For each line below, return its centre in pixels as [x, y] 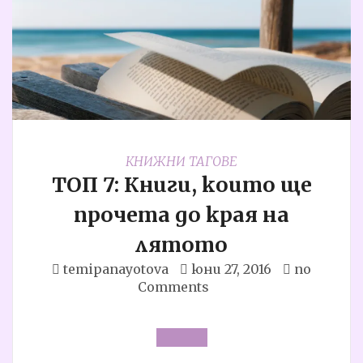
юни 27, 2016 [231, 269]
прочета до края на [181, 214]
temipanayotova [116, 269]
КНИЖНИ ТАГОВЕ [181, 161]
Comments [173, 286]
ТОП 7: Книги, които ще [181, 184]
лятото [181, 244]
